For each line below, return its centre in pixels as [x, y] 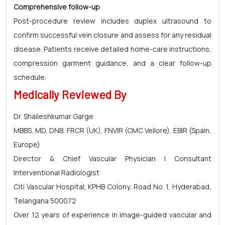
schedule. [30, 77]
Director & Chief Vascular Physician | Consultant [113, 158]
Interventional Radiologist [57, 173]
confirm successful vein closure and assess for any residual [113, 35]
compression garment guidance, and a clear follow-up [113, 63]
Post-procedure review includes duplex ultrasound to [113, 21]
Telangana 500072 [45, 201]
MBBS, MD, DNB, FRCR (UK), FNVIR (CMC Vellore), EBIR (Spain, [113, 130]
